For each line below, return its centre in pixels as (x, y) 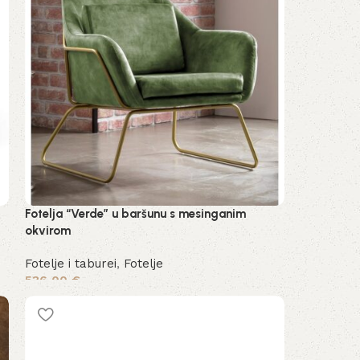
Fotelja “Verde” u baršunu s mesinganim (136, 214)
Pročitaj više (66, 304)
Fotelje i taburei (71, 264)
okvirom (48, 231)
